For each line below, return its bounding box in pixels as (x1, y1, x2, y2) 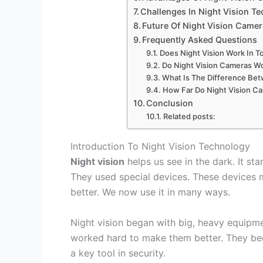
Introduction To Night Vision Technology (70, 140, 250, 153)
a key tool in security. (70, 247, 166, 259)
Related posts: (163, 112, 215, 122)
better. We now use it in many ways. (70, 186, 230, 198)
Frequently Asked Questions (142, 35, 258, 45)
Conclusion (146, 98, 194, 109)
